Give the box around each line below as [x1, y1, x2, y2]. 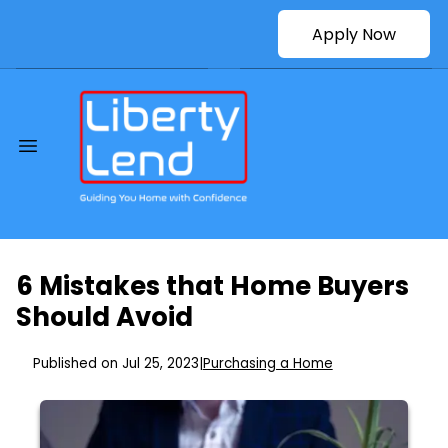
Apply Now [312, 22, 396, 46]
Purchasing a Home [202, 354, 333, 374]
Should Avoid [16, 299, 193, 336]
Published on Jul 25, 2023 [32, 354, 199, 374]
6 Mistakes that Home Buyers [16, 268, 409, 305]
